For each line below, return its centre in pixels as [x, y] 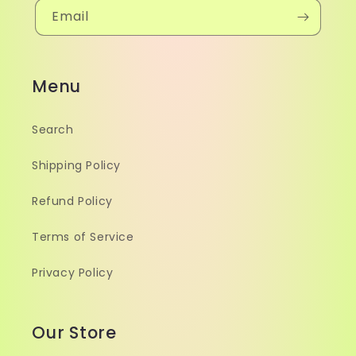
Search [53, 130]
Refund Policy [72, 201]
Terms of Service [83, 237]
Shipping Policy [76, 165]
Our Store [75, 333]
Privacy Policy [73, 273]
